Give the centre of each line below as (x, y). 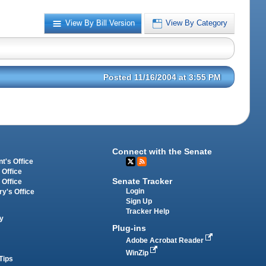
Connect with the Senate (162, 151)
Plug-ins (129, 228)
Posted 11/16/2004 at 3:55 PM (162, 77)
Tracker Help (148, 212)
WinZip (138, 253)
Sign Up (139, 202)
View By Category (197, 23)
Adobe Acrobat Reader (166, 241)
